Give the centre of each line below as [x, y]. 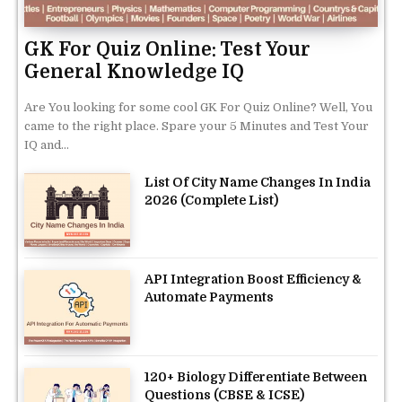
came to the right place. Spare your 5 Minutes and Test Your [197, 126]
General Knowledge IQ [134, 71]
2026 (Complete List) [212, 200]
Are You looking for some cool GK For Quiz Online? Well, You [198, 107]
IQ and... [47, 144]
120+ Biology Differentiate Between [256, 377]
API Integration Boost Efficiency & [253, 280]
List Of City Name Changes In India [258, 182]
